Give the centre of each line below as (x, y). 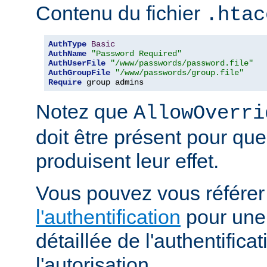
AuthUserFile (77, 63)
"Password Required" (136, 54)
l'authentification (108, 217)
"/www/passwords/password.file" (182, 63)
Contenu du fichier (121, 13)
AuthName (67, 54)
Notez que (85, 112)
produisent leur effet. (127, 161)
